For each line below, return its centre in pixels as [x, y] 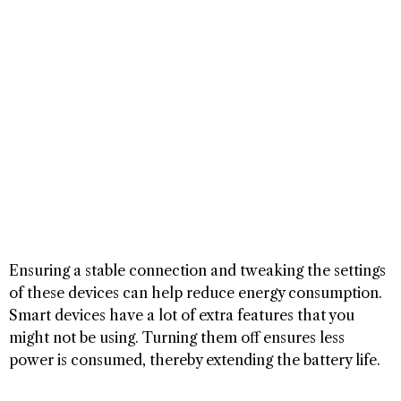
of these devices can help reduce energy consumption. [196, 292]
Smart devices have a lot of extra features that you [182, 315]
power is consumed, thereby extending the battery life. [195, 359]
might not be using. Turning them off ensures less [177, 337]
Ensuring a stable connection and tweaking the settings [197, 270]
